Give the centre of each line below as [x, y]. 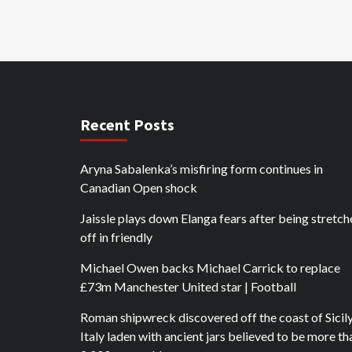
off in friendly [116, 237]
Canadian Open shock [139, 187]
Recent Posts [127, 125]
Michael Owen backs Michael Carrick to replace [210, 268]
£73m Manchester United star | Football [188, 286]
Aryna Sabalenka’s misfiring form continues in [202, 169]
